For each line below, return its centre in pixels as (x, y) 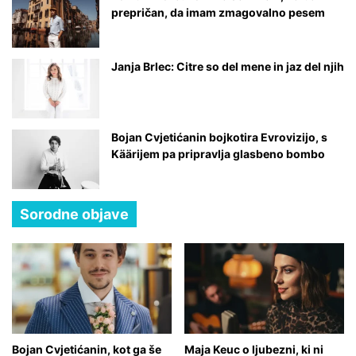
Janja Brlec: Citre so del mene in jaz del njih (228, 67)
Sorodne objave (74, 215)
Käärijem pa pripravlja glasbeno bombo (218, 154)
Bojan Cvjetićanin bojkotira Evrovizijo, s (219, 137)
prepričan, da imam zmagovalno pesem (218, 13)
